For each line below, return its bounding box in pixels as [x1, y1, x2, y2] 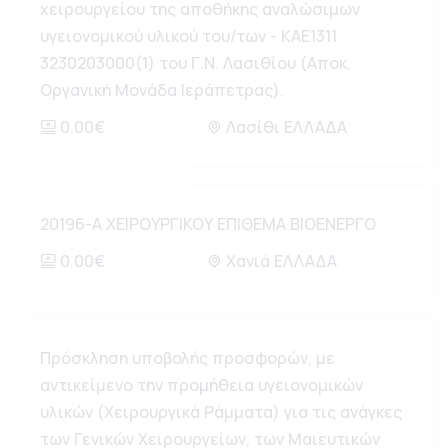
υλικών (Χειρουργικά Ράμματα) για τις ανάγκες [40, 401, 402, 423]
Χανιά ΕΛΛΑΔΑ [221, 250, 337, 272]
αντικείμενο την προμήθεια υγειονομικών [40, 374, 363, 396]
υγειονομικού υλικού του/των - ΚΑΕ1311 [40, 25, 337, 47]
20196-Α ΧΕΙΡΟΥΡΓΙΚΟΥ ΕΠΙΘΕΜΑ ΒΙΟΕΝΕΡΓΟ [40, 213, 376, 235]
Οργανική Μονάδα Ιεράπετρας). [40, 79, 284, 101]
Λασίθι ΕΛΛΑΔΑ [221, 116, 347, 138]
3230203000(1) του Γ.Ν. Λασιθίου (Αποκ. [40, 52, 351, 74]
